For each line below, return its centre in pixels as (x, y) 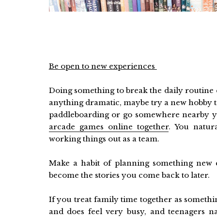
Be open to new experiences (103, 66)
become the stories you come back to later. (129, 175)
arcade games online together (109, 127)
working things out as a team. (104, 139)
